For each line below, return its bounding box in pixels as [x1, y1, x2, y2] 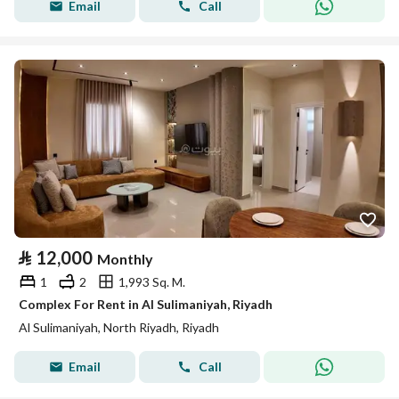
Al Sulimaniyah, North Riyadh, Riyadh [19, 320, 219, 335]
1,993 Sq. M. [118, 273, 185, 289]
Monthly [97, 250, 153, 267]
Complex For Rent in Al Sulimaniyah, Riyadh [19, 297, 273, 312]
